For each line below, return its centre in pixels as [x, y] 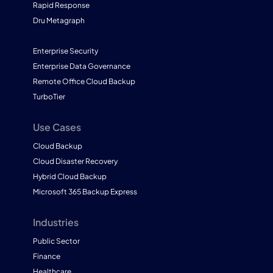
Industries [55, 222]
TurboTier [49, 96]
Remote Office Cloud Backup [84, 81]
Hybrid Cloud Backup [69, 176]
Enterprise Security [65, 51]
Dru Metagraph [58, 20]
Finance [46, 256]
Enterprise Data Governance [81, 66]
